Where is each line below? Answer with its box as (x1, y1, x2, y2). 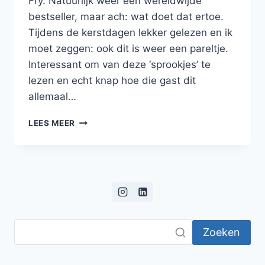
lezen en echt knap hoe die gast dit (28, 75, 196, 87)
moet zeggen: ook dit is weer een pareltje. (28, 43, 228, 55)
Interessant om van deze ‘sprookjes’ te (28, 59, 211, 71)
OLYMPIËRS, (75, 140, 128, 150)
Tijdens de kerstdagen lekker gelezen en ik (28, 27, 232, 39)
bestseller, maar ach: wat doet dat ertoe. (28, 11, 224, 23)
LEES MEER (28, 118, 76, 128)
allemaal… (28, 91, 76, 103)
